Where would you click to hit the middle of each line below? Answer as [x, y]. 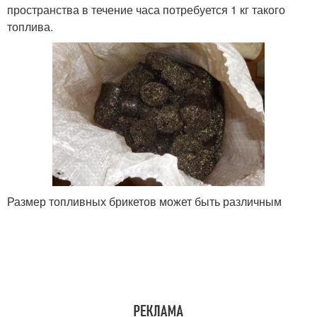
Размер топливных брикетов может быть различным [144, 202]
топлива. [30, 27]
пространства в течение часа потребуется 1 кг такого [146, 10]
